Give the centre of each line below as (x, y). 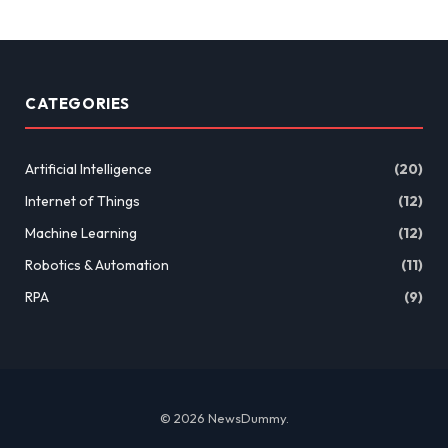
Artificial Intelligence (88, 168)
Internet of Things (82, 200)
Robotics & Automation (97, 264)
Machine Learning (81, 232)
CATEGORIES (77, 103)
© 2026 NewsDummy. (224, 417)
